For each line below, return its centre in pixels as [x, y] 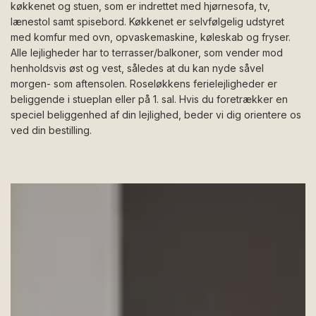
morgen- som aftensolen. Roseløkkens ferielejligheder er [144, 83]
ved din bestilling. [54, 130]
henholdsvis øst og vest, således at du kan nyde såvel [137, 68]
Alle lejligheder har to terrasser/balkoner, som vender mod [147, 52]
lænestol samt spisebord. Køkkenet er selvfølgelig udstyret [147, 21]
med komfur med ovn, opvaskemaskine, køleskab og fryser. [151, 37]
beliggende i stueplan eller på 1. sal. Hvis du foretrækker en [149, 99]
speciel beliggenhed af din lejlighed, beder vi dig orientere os [156, 114]
